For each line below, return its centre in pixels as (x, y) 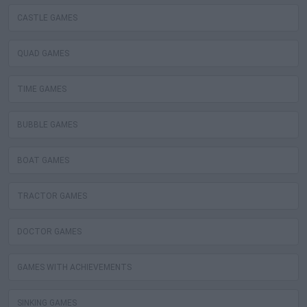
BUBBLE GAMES (47, 125)
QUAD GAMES (43, 54)
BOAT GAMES (43, 161)
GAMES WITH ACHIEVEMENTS (74, 268)
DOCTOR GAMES (49, 232)
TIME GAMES (42, 89)
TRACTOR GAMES (52, 196)
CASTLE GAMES (47, 18)
